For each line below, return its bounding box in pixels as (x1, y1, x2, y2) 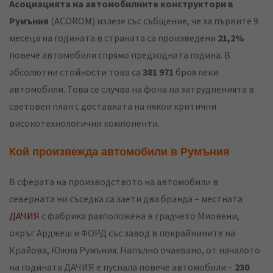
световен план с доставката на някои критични (9, 100, 216, 113)
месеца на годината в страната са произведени (9, 32, 218, 44)
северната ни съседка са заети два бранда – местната (9, 193, 243, 205)
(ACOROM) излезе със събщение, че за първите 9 (49, 15, 258, 27)
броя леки (174, 66, 218, 79)
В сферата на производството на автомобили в (9, 175, 218, 188)
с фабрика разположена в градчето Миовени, (40, 210, 239, 222)
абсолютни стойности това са (9, 66, 143, 79)
